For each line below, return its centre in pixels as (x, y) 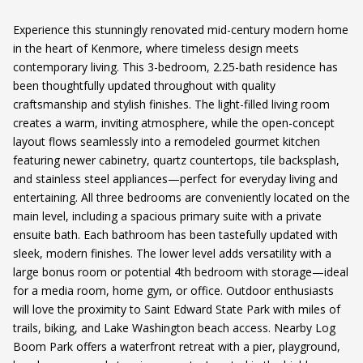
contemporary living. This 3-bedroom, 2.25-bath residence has (175, 67)
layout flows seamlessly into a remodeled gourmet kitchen (167, 142)
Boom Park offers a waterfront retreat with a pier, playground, (177, 347)
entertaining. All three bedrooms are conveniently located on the (181, 198)
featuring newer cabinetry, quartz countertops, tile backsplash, (176, 160)
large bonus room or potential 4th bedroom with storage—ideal (181, 272)
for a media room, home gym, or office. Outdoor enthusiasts (173, 291)
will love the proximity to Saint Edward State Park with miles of (177, 310)
